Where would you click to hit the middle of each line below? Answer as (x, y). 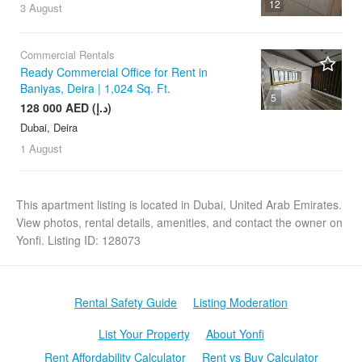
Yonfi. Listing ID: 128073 (80, 240)
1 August (41, 149)
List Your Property (144, 334)
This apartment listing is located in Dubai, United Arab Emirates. (179, 205)
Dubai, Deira (49, 128)
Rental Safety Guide (126, 303)
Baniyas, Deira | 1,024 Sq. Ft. (95, 88)
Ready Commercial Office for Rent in (114, 72)
